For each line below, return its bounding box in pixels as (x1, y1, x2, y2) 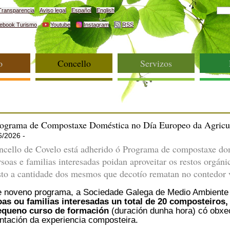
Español (71, 7, 91, 13)
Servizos (140, 57, 172, 69)
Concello (57, 57, 91, 69)
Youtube (50, 22, 70, 28)
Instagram (84, 22, 109, 28)
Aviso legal (40, 7, 66, 13)
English (97, 7, 114, 13)
